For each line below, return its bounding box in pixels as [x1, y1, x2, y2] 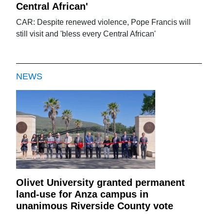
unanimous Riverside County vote [16, 200, 174, 212]
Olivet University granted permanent [16, 177, 185, 188]
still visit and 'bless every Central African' [16, 30, 156, 38]
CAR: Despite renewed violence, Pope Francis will [16, 18, 191, 27]
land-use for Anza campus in [16, 189, 149, 200]
